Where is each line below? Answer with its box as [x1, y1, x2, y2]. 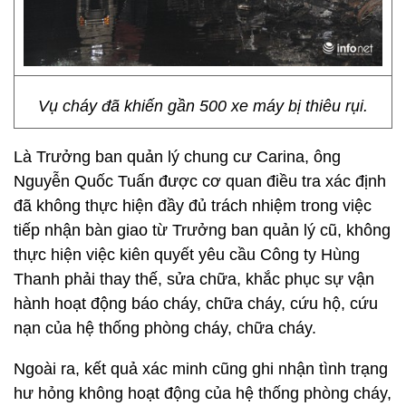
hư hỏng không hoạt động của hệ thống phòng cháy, [14, 384, 391, 402]
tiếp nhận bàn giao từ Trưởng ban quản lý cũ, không [14, 221, 391, 239]
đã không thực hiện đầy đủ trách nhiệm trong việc [14, 197, 372, 215]
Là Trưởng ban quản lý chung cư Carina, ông [14, 148, 341, 166]
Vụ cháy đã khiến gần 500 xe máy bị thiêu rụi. [38, 97, 368, 115]
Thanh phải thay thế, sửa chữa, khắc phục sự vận [14, 270, 374, 288]
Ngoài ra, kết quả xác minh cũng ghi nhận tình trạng [14, 360, 388, 378]
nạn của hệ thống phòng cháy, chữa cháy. [14, 319, 316, 337]
